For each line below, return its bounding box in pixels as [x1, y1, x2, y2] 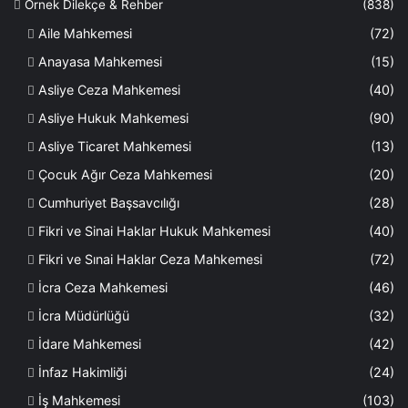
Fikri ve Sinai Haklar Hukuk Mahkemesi [38, 222, 270, 239]
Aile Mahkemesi [38, 25, 132, 41]
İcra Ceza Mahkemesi [38, 279, 168, 295]
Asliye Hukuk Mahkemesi [38, 109, 189, 126]
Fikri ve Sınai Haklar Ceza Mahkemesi [38, 250, 262, 267]
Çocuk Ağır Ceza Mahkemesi [38, 166, 212, 182]
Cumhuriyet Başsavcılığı [38, 194, 179, 210]
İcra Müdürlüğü [38, 307, 129, 323]
